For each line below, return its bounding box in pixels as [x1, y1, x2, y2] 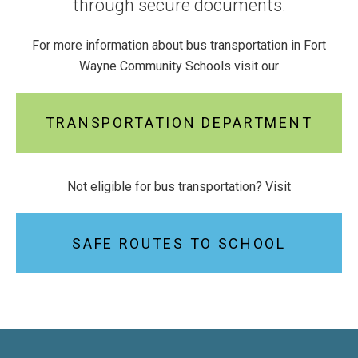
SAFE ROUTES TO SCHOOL [72, 234, 286, 252]
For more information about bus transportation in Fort [32, 37, 326, 53]
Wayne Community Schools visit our [79, 58, 279, 74]
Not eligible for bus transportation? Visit [67, 178, 291, 194]
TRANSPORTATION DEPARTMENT [45, 113, 313, 131]
